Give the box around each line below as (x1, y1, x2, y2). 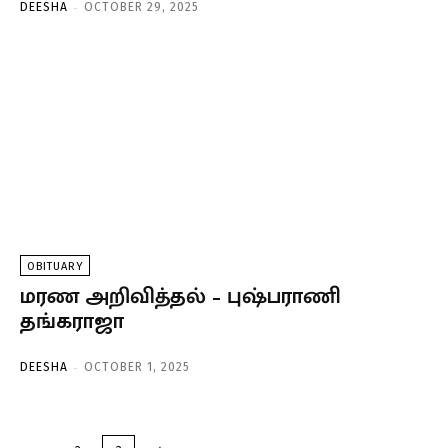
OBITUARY (27, 259, 83, 273)
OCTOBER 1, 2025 (84, 359, 190, 374)
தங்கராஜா (20, 302, 124, 340)
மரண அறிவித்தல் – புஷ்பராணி (20, 277, 341, 315)
